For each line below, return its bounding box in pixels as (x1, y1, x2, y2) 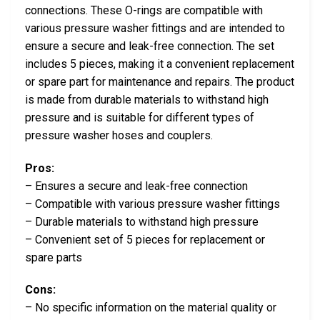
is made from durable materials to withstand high (25, 92, 269, 106)
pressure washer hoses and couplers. (25, 128, 213, 142)
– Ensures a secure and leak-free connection (25, 179, 248, 193)
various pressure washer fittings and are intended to (25, 21, 285, 35)
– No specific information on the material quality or (25, 301, 276, 315)
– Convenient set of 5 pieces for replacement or (25, 232, 265, 246)
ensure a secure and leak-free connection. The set (25, 39, 274, 53)
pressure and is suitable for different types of (25, 110, 254, 124)
